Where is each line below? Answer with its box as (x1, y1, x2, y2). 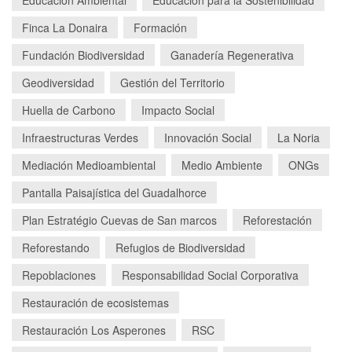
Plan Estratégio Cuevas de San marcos (22, 211, 217, 228)
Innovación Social (164, 129, 251, 145)
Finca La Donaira (22, 19, 108, 35)
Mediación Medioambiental (22, 156, 156, 173)
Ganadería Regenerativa (170, 46, 294, 63)
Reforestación (243, 211, 312, 228)
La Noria (277, 129, 320, 145)
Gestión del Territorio (120, 74, 225, 90)
